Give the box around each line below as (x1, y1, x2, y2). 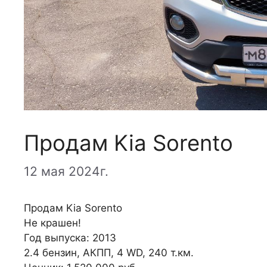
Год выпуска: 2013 (24, 232, 116, 244)
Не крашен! (24, 217, 81, 229)
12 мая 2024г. (24, 164, 108, 179)
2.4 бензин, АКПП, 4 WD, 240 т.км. (24, 247, 194, 259)
